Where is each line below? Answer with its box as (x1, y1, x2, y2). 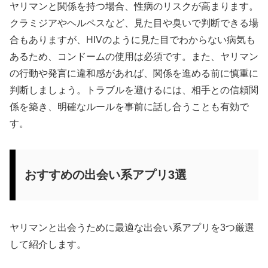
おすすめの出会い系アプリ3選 (25, 167, 187, 181)
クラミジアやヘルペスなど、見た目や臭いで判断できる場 (10, 17, 258, 28)
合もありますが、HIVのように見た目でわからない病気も (10, 34, 255, 45)
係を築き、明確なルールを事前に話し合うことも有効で (10, 101, 249, 112)
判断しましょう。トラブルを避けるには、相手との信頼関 (10, 84, 258, 95)
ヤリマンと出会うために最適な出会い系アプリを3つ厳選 (10, 223, 254, 233)
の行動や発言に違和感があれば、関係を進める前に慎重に (10, 68, 258, 78)
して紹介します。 (10, 239, 86, 250)
